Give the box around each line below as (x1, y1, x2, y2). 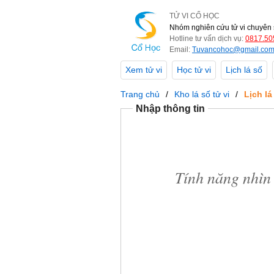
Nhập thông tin (136, 103, 206, 114)
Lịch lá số (226, 65, 262, 75)
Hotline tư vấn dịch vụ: (169, 34, 243, 43)
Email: (169, 45, 190, 54)
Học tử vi (177, 65, 211, 75)
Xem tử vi (125, 65, 162, 75)
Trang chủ (120, 90, 160, 100)
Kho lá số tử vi (174, 90, 229, 100)
